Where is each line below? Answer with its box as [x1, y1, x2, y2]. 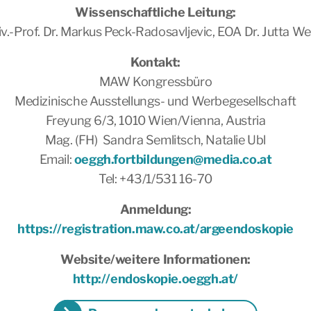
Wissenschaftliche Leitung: [75, 5, 236, 19]
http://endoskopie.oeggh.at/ [72, 271, 239, 286]
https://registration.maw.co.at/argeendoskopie [17, 221, 294, 236]
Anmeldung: [119, 202, 192, 217]
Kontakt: [131, 55, 180, 69]
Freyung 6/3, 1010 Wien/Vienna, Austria [45, 113, 266, 128]
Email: [39, 152, 74, 167]
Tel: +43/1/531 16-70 [99, 171, 212, 186]
